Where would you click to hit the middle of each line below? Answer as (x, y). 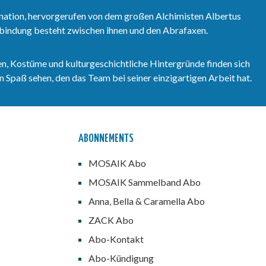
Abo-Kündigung (121, 258)
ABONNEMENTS (106, 139)
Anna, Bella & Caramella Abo (147, 201)
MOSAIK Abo (117, 163)
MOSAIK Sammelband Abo (145, 182)
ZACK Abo (111, 220)
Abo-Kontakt (116, 239)
